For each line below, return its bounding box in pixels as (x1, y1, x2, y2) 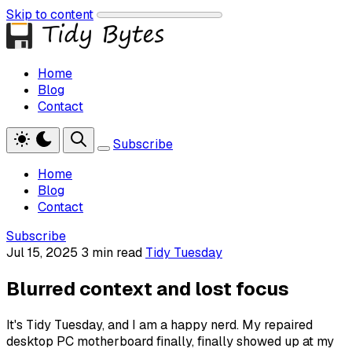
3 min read (81, 244, 145, 262)
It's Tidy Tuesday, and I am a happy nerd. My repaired (6, 316, 313, 333)
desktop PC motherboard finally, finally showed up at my (6, 332, 334, 350)
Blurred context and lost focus (6, 277, 289, 302)
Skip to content (6, 6, 93, 23)
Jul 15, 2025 (6, 244, 78, 262)
